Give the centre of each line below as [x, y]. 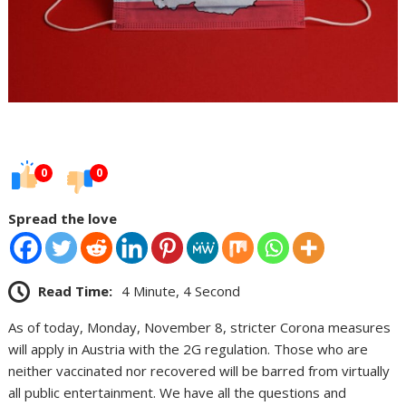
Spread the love [63, 218]
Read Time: [76, 290]
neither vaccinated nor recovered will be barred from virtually [199, 371]
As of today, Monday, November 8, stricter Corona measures [200, 328]
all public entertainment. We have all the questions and [178, 393]
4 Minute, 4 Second [181, 290]
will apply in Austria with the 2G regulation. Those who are [188, 349]
